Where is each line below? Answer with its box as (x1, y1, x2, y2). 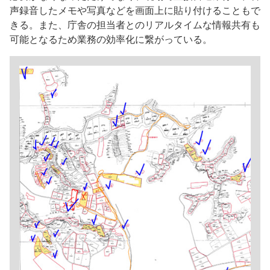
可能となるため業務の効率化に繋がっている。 (10, 33, 212, 45)
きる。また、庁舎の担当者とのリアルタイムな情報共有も (10, 18, 260, 31)
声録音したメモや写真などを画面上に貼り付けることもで (10, 4, 260, 16)
